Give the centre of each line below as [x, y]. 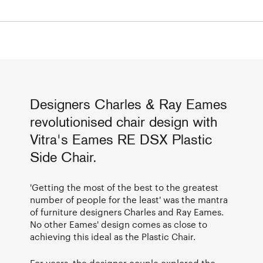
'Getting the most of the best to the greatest [124, 187]
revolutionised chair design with [124, 123]
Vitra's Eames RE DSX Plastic [121, 141]
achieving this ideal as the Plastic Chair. [113, 236]
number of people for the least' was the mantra [129, 199]
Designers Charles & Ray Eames [129, 105]
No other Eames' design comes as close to [119, 224]
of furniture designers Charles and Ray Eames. [127, 212]
